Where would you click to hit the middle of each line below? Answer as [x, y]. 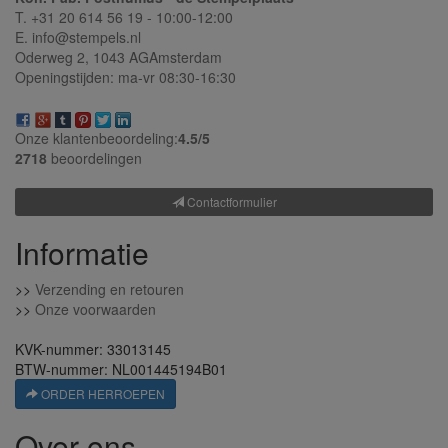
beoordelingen [94, 157]
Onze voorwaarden [95, 308]
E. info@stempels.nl [78, 37]
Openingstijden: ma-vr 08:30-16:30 [125, 77]
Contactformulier [230, 201]
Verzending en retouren [109, 288]
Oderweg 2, [54, 57]
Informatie [82, 252]
